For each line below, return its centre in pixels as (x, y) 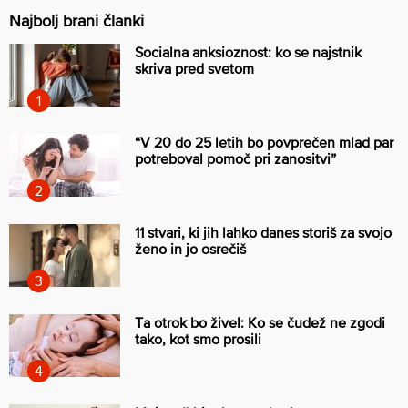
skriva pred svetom (194, 68)
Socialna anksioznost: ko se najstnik (248, 51)
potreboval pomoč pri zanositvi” (235, 158)
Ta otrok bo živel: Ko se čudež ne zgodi (260, 322)
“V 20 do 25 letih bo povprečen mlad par (264, 142)
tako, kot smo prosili (198, 338)
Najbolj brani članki (76, 20)
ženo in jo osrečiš (190, 248)
